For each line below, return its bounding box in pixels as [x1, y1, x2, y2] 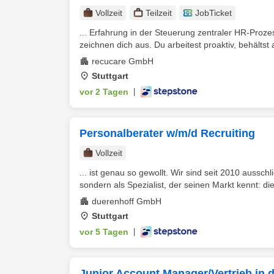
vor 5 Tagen [80, 227, 128, 237]
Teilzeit [146, 8, 172, 18]
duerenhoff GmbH [92, 196, 161, 206]
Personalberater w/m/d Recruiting [80, 127, 255, 139]
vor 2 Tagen [80, 87, 128, 97]
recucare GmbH [92, 56, 154, 66]
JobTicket [195, 8, 232, 18]
